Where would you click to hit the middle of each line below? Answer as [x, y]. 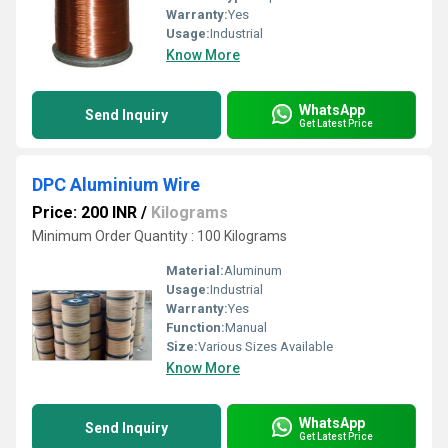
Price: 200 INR [84, 212]
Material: [195, 270]
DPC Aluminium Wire [116, 184]
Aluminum [253, 270]
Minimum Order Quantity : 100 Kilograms [159, 236]
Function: [195, 327]
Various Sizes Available [265, 346]
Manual [246, 327]
